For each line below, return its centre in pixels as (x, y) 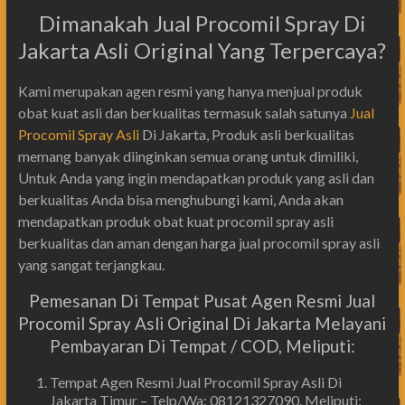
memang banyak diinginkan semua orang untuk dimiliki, (188, 155)
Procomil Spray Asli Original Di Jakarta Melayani (202, 323)
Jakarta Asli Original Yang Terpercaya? (202, 50)
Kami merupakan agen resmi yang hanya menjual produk (190, 90)
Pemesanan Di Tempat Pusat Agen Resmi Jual (202, 300)
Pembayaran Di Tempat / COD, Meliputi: (202, 345)
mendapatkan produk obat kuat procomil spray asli (175, 221)
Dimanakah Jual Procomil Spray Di (202, 23)
